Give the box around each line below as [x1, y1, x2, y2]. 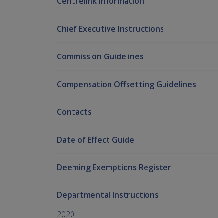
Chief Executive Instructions [57, 23, 164, 34]
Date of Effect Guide [57, 134, 134, 145]
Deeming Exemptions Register [57, 162, 171, 173]
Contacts [57, 106, 91, 117]
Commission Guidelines [57, 51, 144, 62]
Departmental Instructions [57, 189, 159, 200]
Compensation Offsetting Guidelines [57, 78, 196, 90]
